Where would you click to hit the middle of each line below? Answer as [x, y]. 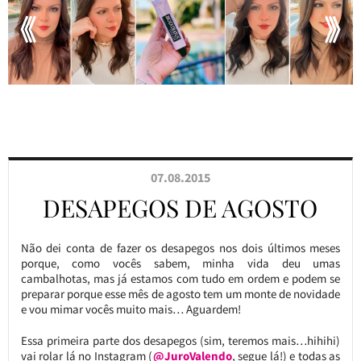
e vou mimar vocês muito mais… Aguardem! [131, 309]
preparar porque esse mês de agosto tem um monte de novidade [180, 294]
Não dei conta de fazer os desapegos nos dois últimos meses [180, 248]
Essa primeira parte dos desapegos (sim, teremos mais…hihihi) [180, 341]
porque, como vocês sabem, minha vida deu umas [180, 263]
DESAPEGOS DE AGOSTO [180, 208]
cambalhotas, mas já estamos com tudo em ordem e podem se [180, 279]
